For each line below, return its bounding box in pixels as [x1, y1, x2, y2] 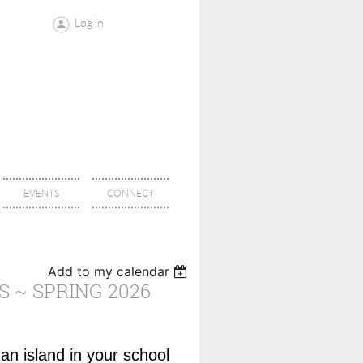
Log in [74, 16, 104, 29]
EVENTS [23, 188, 59, 199]
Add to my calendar [48, 263, 170, 280]
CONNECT [107, 188, 154, 199]
